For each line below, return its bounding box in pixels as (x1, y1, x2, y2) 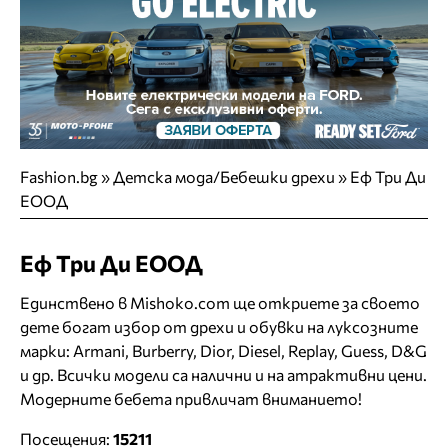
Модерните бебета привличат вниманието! (20, 388, 362, 408)
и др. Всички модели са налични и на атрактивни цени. (20, 364, 427, 384)
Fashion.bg (20, 167, 98, 187)
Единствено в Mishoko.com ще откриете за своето (20, 292, 420, 312)
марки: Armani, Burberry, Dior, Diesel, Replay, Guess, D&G (20, 340, 427, 360)
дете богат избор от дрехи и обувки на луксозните (20, 316, 418, 336)
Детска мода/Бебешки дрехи (113, 167, 335, 187)
